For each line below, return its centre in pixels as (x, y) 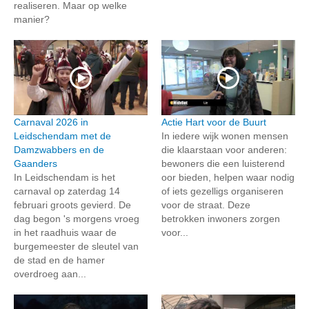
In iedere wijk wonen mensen (225, 136)
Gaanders (36, 164)
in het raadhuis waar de (65, 233)
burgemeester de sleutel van (76, 247)
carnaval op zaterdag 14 (67, 191)
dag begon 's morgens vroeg (77, 219)
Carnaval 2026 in (51, 122)
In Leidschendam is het (64, 178)
